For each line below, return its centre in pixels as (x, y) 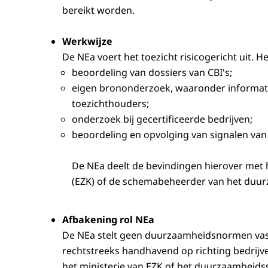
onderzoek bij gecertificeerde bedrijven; (162, 119)
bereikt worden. (98, 10)
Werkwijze (87, 41)
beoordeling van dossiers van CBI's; (152, 72)
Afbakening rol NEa (108, 219)
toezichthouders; (110, 103)
